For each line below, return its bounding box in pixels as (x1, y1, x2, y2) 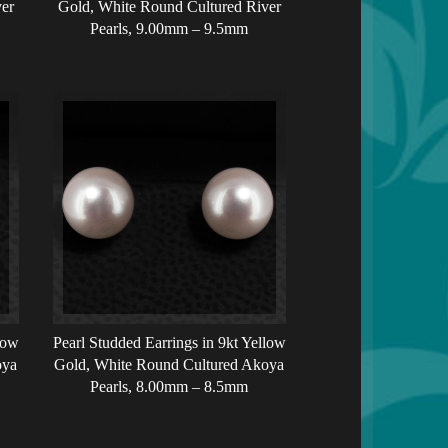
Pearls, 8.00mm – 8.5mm (90, 378, 249, 396)
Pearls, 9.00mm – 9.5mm (90, 20, 249, 38)
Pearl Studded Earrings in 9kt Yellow (52, 334, 286, 352)
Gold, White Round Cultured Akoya (54, 356, 285, 374)
